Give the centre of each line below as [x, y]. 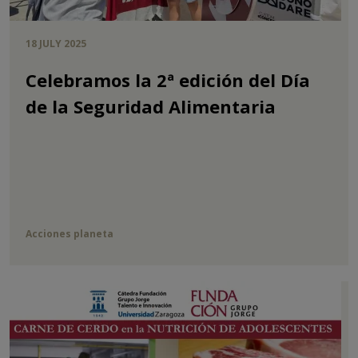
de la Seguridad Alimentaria [151, 107]
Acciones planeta [70, 234]
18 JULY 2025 [56, 44]
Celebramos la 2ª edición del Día [168, 80]
